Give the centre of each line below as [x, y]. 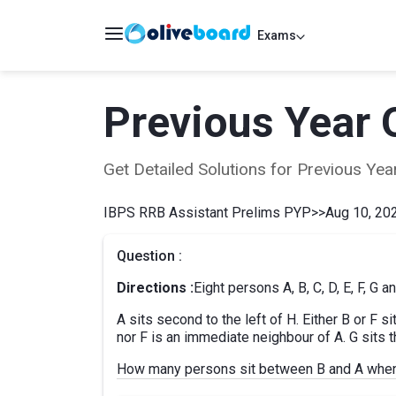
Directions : [155, 288]
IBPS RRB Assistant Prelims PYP [207, 213]
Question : [149, 256]
